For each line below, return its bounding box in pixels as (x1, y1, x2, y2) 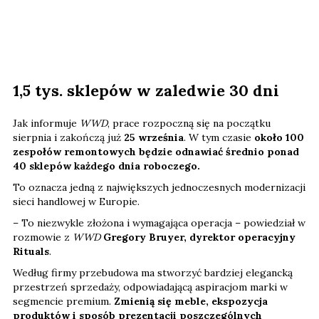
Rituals (13, 244, 49, 258)
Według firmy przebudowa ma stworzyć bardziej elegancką (13, 266, 293, 279)
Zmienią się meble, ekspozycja (114, 294, 268, 308)
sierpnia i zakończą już (13, 130, 124, 144)
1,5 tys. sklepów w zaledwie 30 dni (13, 80, 279, 100)
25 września (124, 130, 184, 144)
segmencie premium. (13, 294, 114, 308)
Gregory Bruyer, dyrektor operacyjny (103, 230, 296, 244)
